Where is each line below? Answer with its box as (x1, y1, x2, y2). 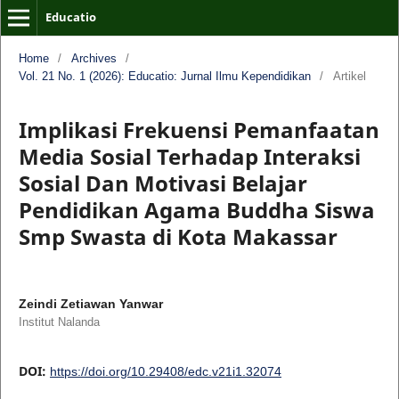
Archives (70, 51, 117, 65)
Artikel (332, 69, 366, 83)
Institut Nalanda (18, 314, 100, 329)
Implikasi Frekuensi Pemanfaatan (18, 114, 379, 144)
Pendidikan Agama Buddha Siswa (18, 194, 375, 224)
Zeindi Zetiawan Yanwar (18, 296, 163, 311)
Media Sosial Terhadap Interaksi (18, 141, 361, 171)
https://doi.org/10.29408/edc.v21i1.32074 (49, 363, 281, 379)
